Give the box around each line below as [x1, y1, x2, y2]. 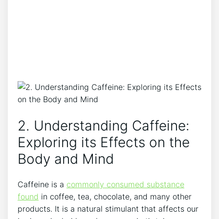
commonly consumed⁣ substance [66, 179, 184, 189]
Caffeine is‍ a [18, 179, 66, 189]
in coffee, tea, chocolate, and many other [39, 191, 192, 201]
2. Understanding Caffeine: [18, 117, 190, 134]
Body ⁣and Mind [18, 150, 114, 167]
